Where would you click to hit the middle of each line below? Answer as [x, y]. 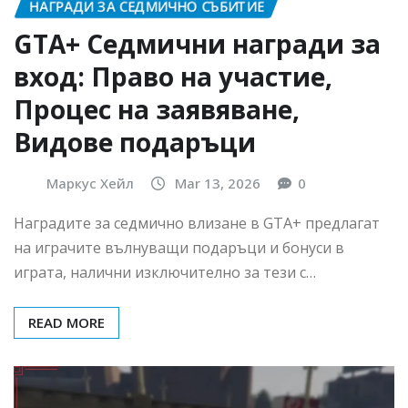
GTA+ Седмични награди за [197, 44]
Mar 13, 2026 [218, 184]
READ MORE [66, 322]
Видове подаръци [135, 143]
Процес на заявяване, [157, 110]
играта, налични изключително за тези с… [165, 272]
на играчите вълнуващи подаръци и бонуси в [179, 247]
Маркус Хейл [90, 184]
